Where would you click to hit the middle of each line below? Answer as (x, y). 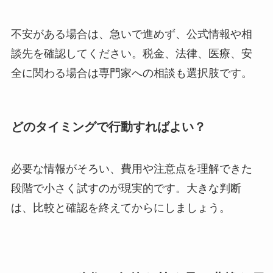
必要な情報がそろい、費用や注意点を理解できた (131, 169)
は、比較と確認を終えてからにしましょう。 (120, 208)
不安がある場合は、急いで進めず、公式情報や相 (131, 34)
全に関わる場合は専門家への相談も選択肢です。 (131, 73)
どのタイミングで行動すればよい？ (108, 126)
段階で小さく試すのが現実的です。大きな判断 (126, 189)
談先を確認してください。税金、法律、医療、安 (131, 53)
